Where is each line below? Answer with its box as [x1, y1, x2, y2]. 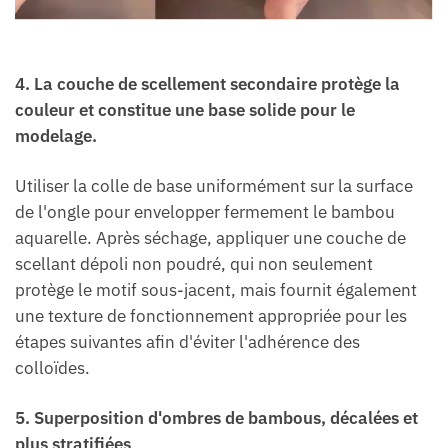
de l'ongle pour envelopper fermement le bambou [15, 201, 395, 224]
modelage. [15, 125, 97, 148]
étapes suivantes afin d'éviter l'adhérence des [15, 331, 360, 354]
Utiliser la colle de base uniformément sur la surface [15, 175, 413, 198]
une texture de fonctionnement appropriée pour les [15, 305, 407, 328]
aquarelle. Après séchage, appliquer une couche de [15, 227, 406, 250]
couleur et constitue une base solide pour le [15, 99, 355, 122]
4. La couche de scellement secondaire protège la [15, 73, 400, 96]
